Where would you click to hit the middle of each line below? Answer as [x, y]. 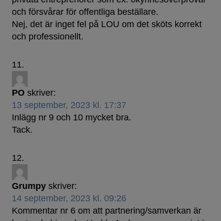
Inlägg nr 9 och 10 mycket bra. [72, 118]
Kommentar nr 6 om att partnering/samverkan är [107, 211]
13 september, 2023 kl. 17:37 [69, 105]
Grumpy [29, 186]
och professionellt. [48, 37]
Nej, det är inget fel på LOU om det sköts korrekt [107, 24]
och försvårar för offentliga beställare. [85, 12]
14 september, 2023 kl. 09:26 [69, 199]
